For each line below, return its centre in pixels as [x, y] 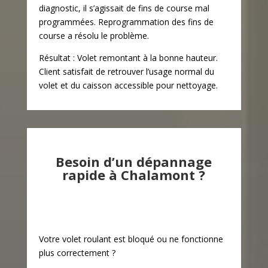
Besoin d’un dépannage [134, 161]
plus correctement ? [77, 252]
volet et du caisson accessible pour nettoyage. [128, 85]
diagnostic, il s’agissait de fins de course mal [124, 8]
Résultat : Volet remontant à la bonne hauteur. [128, 57]
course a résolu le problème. [94, 35]
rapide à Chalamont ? [134, 174]
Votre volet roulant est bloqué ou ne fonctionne [131, 239]
